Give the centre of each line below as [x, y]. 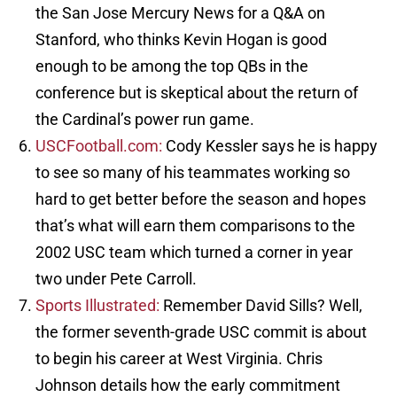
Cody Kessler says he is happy [270, 146]
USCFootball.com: [99, 146]
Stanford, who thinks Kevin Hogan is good [181, 40]
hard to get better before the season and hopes [201, 199]
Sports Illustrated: [97, 306]
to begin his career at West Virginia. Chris [179, 359]
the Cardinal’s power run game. [145, 120]
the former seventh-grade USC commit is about [201, 332]
